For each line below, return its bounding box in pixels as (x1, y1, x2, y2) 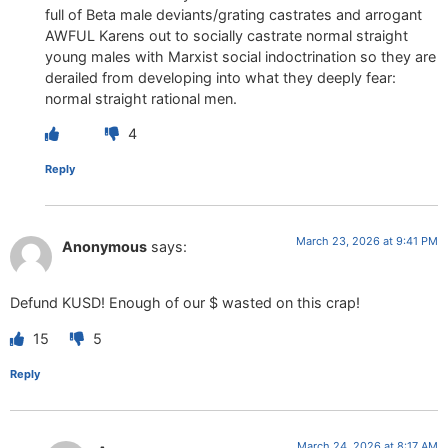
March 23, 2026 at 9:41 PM (296, 234, 438, 249)
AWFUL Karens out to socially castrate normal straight (45, 26, 408, 44)
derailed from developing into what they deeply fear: (45, 68, 396, 86)
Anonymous (62, 238, 147, 256)
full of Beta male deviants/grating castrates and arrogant (45, 5, 422, 23)
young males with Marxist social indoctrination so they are (45, 47, 436, 65)
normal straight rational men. (45, 89, 237, 107)
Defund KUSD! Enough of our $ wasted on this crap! (10, 294, 360, 312)
